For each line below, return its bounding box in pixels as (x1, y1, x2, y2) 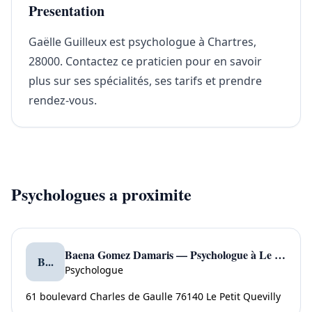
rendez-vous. (29, 93, 97, 108)
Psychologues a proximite (11, 182, 192, 206)
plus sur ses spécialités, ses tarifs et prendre (29, 73, 262, 88)
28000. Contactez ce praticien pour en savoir (29, 54, 262, 69)
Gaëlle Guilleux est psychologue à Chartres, (29, 34, 256, 49)
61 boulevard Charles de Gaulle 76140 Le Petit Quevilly (26, 290, 281, 303)
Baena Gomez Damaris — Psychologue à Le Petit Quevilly (274, 247, 286, 263)
